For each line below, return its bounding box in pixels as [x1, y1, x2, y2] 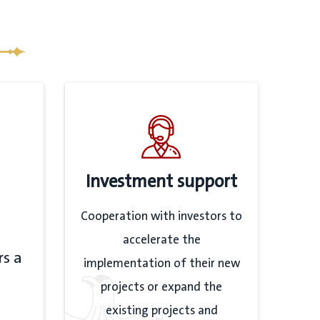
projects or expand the [101, 276, 222, 298]
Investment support [86, 166, 237, 197]
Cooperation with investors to [81, 206, 242, 227]
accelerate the [122, 229, 201, 251]
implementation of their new [83, 253, 240, 274]
